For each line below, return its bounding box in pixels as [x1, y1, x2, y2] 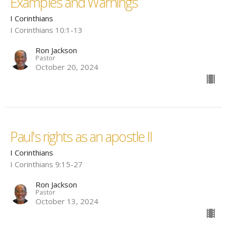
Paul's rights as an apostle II [10, 127, 153, 146]
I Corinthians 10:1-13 [10, 25, 83, 35]
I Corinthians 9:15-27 [10, 159, 83, 170]
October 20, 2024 [35, 62, 98, 72]
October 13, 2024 [35, 196, 98, 207]
